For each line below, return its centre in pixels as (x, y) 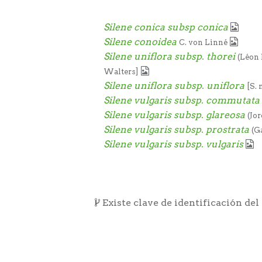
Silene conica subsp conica (166, 27)
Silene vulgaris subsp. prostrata (176, 130)
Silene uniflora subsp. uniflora (175, 86)
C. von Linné (203, 43)
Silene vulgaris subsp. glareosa (174, 115)
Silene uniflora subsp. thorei (169, 57)
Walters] (121, 72)
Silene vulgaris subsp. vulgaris (173, 144)
